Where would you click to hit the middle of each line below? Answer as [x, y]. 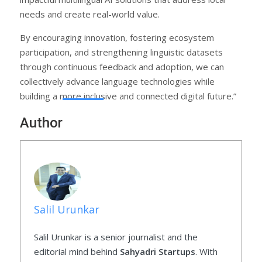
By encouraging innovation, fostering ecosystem [117, 37]
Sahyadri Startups [157, 252]
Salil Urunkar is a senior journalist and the [116, 237]
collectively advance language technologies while [117, 81]
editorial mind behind [77, 252]
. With [206, 252]
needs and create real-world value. [90, 14]
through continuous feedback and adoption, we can [122, 66]
